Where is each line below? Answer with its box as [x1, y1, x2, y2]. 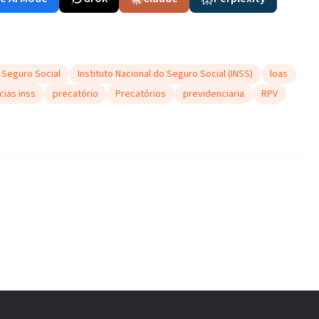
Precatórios [115, 87, 166, 101]
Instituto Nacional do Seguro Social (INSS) [78, 67, 253, 81]
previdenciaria [183, 87, 244, 101]
